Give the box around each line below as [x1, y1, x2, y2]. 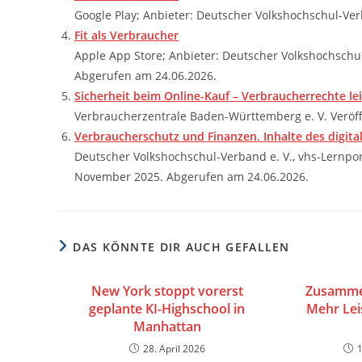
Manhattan [133, 318, 201, 335]
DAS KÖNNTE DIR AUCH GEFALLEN [73, 239, 290, 255]
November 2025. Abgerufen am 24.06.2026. [74, 169, 309, 184]
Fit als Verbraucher [74, 27, 179, 43]
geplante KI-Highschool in [89, 300, 246, 318]
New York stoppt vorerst [90, 282, 243, 300]
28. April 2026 [142, 342, 205, 356]
